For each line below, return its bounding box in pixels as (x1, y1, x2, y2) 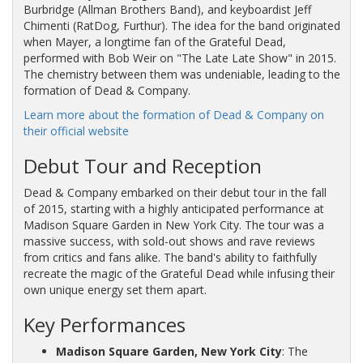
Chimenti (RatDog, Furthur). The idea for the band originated (23, 17, 340, 33)
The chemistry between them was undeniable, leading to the (23, 66, 340, 82)
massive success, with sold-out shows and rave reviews (23, 233, 315, 249)
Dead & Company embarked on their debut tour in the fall (23, 184, 327, 200)
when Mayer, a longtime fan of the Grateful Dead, (23, 33, 286, 49)
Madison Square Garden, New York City (55, 343, 282, 359)
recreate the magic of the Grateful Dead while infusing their (23, 265, 335, 281)
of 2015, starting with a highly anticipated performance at (23, 200, 324, 216)
